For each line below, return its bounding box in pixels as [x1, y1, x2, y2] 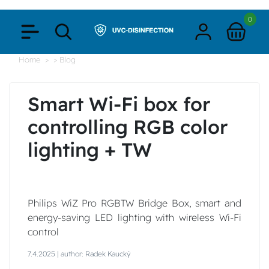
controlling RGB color [28, 115, 228, 139]
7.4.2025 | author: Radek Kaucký [28, 249, 130, 258]
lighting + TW [28, 138, 152, 162]
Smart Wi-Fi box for [28, 92, 210, 116]
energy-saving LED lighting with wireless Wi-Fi [28, 211, 241, 223]
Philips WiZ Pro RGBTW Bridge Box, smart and [28, 196, 241, 209]
